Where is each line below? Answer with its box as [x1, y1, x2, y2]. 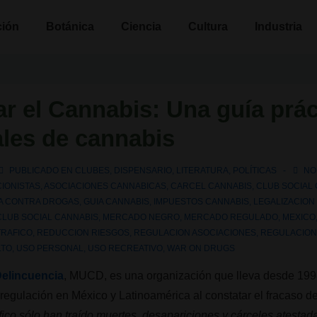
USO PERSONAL [16, 243, 84, 253]
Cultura [188, 21, 228, 33]
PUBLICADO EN [7, 166, 76, 175]
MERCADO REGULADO [184, 212, 279, 222]
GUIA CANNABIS [83, 197, 150, 207]
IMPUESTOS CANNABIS [154, 197, 250, 207]
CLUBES [75, 166, 110, 175]
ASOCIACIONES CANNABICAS [44, 181, 167, 191]
